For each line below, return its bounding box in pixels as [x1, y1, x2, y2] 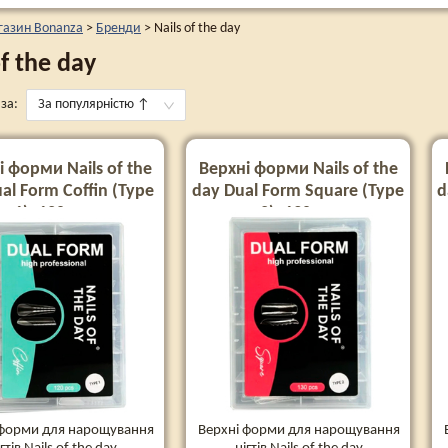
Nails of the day [154, 21, 240, 36]
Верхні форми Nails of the [198, 160, 398, 179]
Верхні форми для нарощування [198, 422, 400, 438]
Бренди [96, 21, 141, 36]
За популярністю [38, 97, 134, 112]
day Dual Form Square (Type [192, 182, 404, 201]
